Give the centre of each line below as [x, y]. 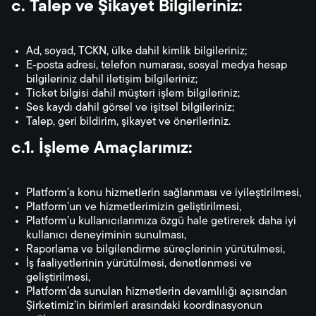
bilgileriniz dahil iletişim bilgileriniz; [112, 80]
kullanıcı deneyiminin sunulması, [106, 236]
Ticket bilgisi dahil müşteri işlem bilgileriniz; [133, 94]
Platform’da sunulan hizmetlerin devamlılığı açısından [157, 292]
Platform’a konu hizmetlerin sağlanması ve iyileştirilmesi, [164, 193]
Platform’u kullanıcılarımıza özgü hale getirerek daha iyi [161, 221]
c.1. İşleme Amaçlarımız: [102, 149]
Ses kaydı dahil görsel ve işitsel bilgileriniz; [130, 108]
